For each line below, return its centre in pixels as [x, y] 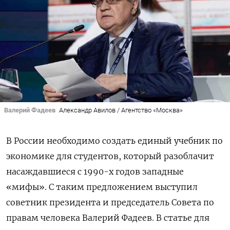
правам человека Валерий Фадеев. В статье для [108, 218]
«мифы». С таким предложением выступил [102, 187]
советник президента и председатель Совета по [110, 203]
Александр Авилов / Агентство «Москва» [121, 110]
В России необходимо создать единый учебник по [114, 141]
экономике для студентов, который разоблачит [110, 156]
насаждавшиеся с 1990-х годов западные [95, 172]
